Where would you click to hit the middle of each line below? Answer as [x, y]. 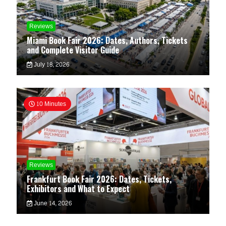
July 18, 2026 [50, 65]
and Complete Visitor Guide [73, 50]
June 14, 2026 [52, 203]
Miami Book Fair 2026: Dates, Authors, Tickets [107, 40]
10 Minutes [51, 104]
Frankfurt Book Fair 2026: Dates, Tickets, [99, 179]
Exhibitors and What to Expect [78, 189]
